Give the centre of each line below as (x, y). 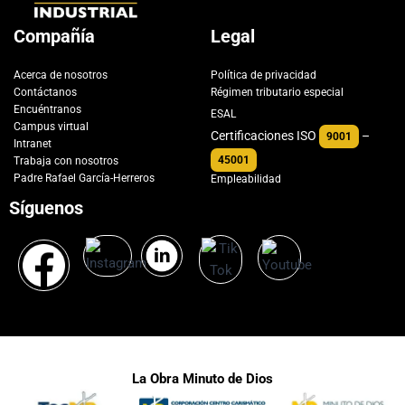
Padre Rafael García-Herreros (84, 178)
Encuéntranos (47, 109)
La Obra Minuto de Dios (202, 378)
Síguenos (46, 207)
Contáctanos (45, 92)
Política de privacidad (263, 75)
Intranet (33, 143)
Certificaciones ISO (263, 135)
